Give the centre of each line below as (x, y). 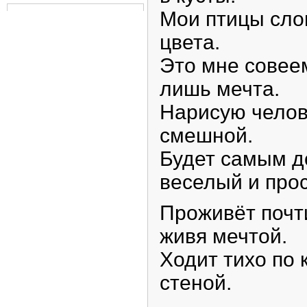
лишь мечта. (220, 89)
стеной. (196, 282)
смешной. (206, 136)
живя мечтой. (223, 236)
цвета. (190, 42)
